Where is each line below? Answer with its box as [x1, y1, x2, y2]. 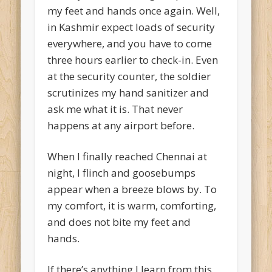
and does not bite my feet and [47, 215, 191, 229]
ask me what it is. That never [47, 102, 183, 117]
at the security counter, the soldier [47, 69, 211, 84]
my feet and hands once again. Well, [47, 4, 220, 18]
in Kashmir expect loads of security [47, 20, 216, 35]
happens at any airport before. [47, 118, 195, 133]
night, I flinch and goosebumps [47, 166, 196, 180]
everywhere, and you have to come [47, 36, 212, 51]
